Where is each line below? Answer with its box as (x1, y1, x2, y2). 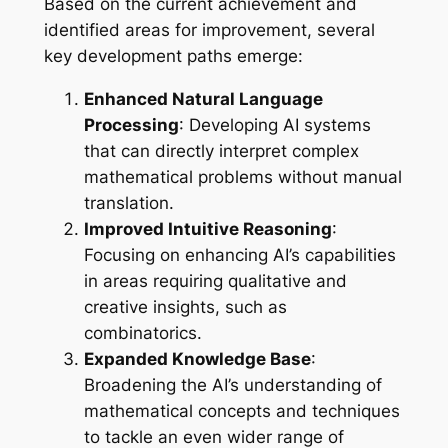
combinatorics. (83, 322, 202, 343)
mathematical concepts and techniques (83, 400, 400, 421)
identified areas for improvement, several (43, 19, 375, 40)
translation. (83, 192, 174, 213)
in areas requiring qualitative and (83, 270, 347, 291)
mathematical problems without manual (83, 166, 402, 187)
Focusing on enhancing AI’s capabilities (83, 244, 396, 265)
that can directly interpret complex (83, 140, 359, 161)
